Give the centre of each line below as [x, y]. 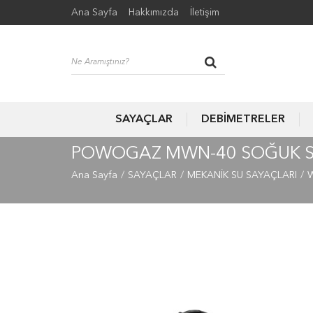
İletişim [205, 13]
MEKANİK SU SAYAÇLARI [242, 176]
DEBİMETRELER [243, 119]
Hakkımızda [154, 13]
